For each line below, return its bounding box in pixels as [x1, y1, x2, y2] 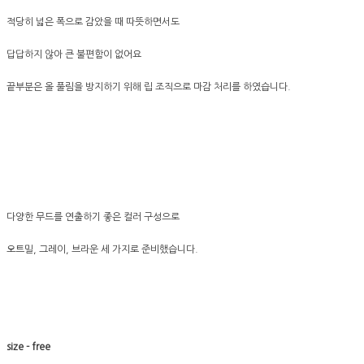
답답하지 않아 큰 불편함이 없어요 [6, 50, 141, 60]
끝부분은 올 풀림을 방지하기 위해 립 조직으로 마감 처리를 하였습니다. [6, 82, 291, 93]
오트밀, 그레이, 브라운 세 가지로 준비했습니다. [6, 245, 201, 255]
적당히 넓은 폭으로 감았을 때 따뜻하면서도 [6, 17, 180, 28]
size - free [6, 342, 50, 353]
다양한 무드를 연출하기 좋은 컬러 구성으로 [6, 212, 182, 223]
